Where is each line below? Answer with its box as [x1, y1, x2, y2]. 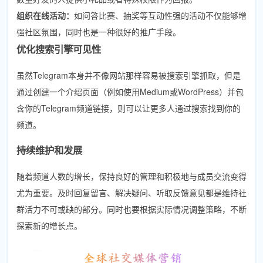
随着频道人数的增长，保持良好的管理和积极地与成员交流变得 [16, 170, 247, 182]
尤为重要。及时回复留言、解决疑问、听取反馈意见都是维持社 [16, 186, 247, 198]
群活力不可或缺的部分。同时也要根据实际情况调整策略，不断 [16, 203, 247, 215]
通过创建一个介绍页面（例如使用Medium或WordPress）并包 [16, 85, 244, 97]
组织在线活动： [16, 9, 74, 21]
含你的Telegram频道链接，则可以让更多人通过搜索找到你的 [16, 102, 241, 114]
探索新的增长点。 [16, 219, 82, 231]
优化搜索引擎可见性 [16, 42, 101, 56]
